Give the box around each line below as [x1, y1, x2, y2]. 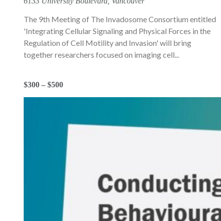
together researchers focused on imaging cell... [24, 49, 179, 59]
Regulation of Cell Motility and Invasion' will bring [24, 37, 191, 47]
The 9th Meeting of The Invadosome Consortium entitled [24, 14, 216, 24]
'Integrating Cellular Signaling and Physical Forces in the [24, 26, 211, 36]
